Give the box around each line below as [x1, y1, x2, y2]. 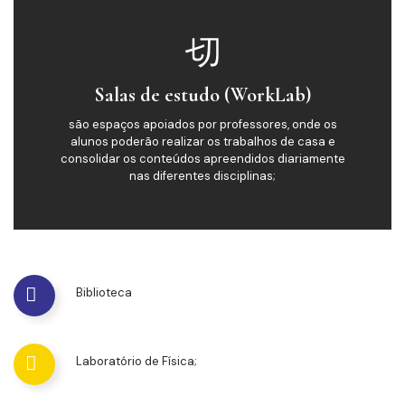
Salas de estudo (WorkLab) [94, 83, 311, 108]
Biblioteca [76, 285, 132, 301]
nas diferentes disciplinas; [129, 168, 276, 184]
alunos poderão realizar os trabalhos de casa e [70, 134, 335, 150]
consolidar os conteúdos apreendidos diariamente [60, 151, 345, 167]
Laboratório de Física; [76, 353, 197, 370]
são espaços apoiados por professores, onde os [68, 117, 337, 133]
